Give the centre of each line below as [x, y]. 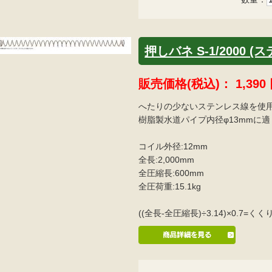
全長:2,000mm [167, 159]
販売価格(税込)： [187, 83]
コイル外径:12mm [173, 146]
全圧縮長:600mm [172, 173]
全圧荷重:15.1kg [170, 186]
